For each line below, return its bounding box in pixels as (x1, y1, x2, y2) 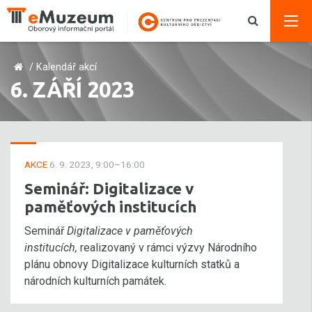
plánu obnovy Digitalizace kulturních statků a (24, 258, 240, 271)
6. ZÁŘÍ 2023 (10, 77, 134, 102)
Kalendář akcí (36, 61, 97, 73)
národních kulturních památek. (24, 274, 166, 288)
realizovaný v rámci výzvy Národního (80, 241, 257, 254)
